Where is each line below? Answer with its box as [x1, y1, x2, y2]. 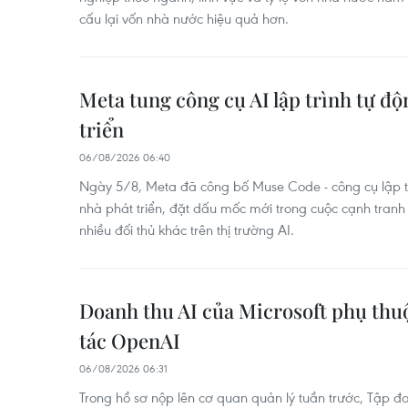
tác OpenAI [79, 327, 180, 354]
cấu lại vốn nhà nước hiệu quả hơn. [79, 9, 289, 27]
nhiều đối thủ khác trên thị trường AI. [79, 220, 294, 239]
